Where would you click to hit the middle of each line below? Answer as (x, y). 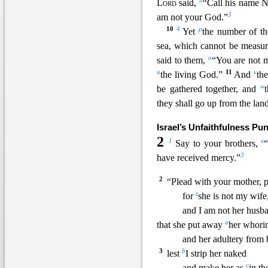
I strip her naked (216, 254)
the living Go (186, 75)
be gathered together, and (208, 89)
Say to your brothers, (217, 144)
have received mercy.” (199, 158)
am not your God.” (192, 17)
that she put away (191, 225)
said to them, (182, 60)
